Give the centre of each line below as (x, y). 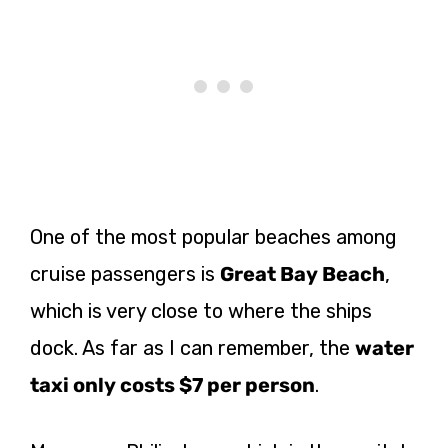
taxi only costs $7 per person (172, 384)
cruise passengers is (125, 273)
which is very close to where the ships (201, 310)
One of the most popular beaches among (213, 236)
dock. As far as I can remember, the (192, 347)
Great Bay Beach (302, 273)
